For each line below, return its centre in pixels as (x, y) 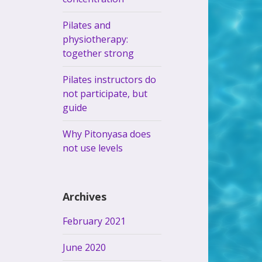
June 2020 (85, 247)
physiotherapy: (96, 39)
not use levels (93, 148)
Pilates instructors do (110, 79)
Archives (85, 196)
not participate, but (105, 93)
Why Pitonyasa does (107, 134)
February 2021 (94, 221)
